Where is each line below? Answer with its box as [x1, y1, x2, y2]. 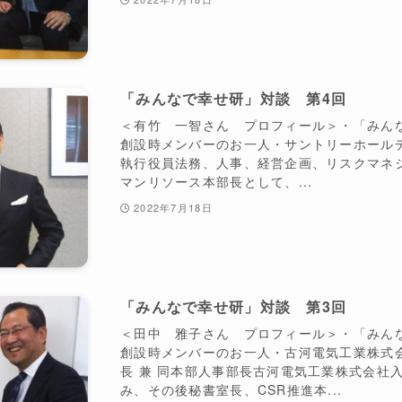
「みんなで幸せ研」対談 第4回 [120, 88, 347, 109]
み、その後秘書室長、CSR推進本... [120, 380, 343, 399]
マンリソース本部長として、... [120, 172, 313, 191]
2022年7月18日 [134, 200, 213, 215]
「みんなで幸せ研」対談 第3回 [120, 296, 347, 318]
